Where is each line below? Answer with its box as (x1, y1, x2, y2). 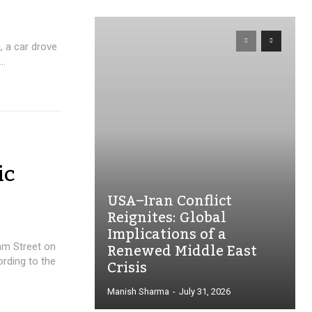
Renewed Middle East (107, 237, 257, 265)
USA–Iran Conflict (107, 187, 232, 215)
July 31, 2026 (179, 286, 231, 297)
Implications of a (107, 221, 226, 249)
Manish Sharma (107, 286, 169, 297)
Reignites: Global (107, 204, 226, 232)
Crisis (107, 254, 147, 282)
